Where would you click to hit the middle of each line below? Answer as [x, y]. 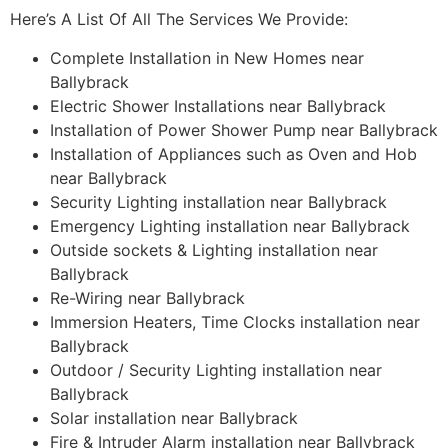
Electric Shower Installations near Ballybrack [218, 105]
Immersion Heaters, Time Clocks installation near [235, 321]
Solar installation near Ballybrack [174, 417]
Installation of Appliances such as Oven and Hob [233, 153]
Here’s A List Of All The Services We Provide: [179, 19]
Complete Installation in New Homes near [207, 57]
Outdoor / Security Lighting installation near [216, 369]
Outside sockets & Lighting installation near [214, 249]
